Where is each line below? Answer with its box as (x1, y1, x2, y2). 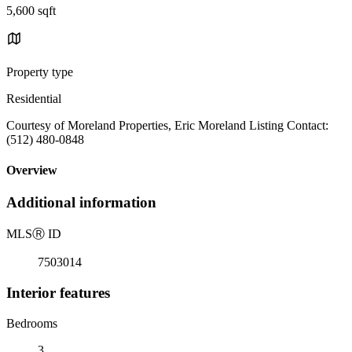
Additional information (6, 194, 156, 211)
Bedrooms (6, 316, 57, 330)
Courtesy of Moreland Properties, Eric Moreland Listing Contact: (6, 118, 328, 132)
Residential (6, 91, 61, 105)
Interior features (6, 284, 110, 301)
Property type (6, 64, 73, 79)
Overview (6, 163, 57, 178)
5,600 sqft (6, 3, 56, 17)
